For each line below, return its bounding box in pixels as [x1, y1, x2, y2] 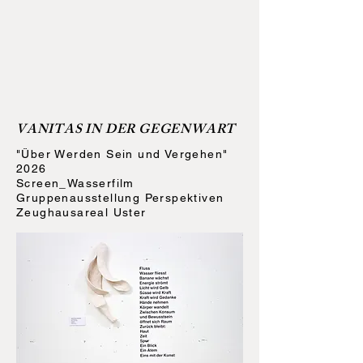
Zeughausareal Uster [16, 206, 147, 219]
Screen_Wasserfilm [16, 177, 135, 190]
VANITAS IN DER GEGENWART [16, 119, 237, 143]
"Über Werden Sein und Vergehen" [16, 147, 228, 160]
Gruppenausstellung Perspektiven [16, 191, 224, 204]
